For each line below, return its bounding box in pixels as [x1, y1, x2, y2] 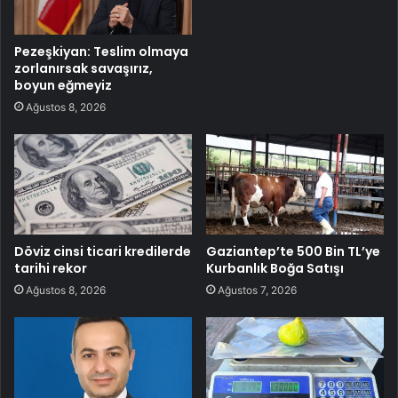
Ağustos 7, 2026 [218, 283, 297, 297]
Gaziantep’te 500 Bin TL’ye [206, 242, 380, 260]
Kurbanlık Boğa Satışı [206, 259, 344, 277]
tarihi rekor [14, 259, 87, 277]
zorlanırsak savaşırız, [14, 59, 153, 77]
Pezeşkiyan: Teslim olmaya [14, 42, 188, 60]
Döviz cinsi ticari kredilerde [14, 242, 191, 260]
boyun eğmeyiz [14, 76, 112, 94]
